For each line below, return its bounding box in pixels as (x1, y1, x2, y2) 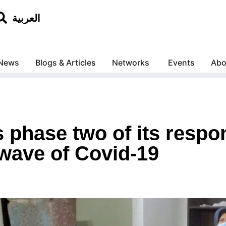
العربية (12, 13, 41, 24)
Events (167, 58, 195, 68)
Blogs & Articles (35, 58, 96, 68)
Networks (111, 58, 149, 68)
